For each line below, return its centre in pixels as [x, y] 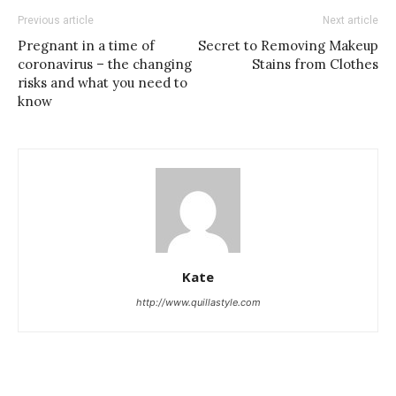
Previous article [56, 20]
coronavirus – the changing [105, 64]
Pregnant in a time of [86, 45]
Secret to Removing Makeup [288, 45]
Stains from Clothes [315, 64]
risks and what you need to [103, 82]
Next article [350, 20]
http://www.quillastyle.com [198, 302]
